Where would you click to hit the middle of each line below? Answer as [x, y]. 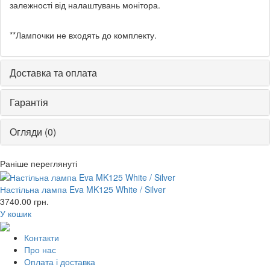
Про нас [40, 249]
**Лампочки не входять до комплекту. [83, 35]
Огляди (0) [33, 132]
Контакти [42, 237]
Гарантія [29, 102]
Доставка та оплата [53, 73]
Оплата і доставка [60, 261]
